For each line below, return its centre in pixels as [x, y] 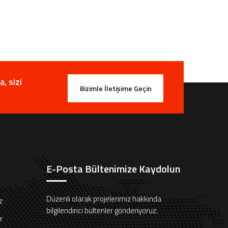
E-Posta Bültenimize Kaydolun [113, 169]
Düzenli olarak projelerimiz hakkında [104, 199]
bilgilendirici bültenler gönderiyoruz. [102, 210]
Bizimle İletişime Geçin [116, 88]
